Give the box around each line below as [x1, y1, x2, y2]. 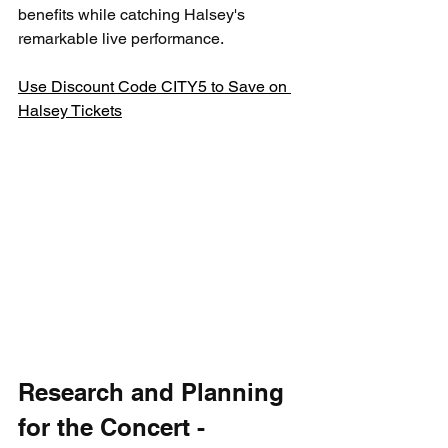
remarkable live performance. [18, 28, 224, 48]
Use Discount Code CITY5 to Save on [18, 76, 291, 96]
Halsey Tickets [18, 100, 122, 120]
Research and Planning [18, 377, 291, 406]
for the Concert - [18, 412, 212, 441]
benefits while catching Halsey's [18, 4, 249, 24]
